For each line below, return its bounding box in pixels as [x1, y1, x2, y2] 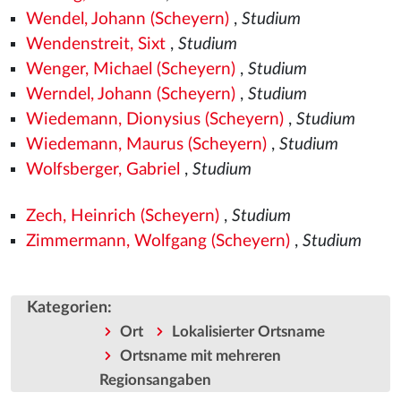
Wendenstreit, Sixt [25, 36, 166, 53]
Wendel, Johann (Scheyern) [25, 11, 229, 28]
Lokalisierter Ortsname [171, 324, 325, 340]
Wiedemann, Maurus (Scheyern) [25, 136, 267, 153]
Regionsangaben [99, 372, 212, 388]
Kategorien [27, 299, 107, 317]
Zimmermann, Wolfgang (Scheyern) [25, 233, 290, 250]
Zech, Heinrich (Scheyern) [25, 208, 219, 225]
